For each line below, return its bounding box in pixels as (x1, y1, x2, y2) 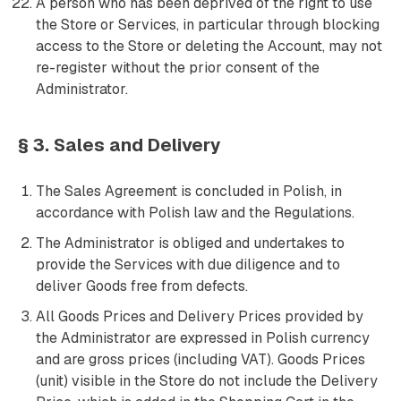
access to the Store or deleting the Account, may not (36, 37, 382, 55)
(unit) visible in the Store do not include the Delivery (36, 371, 378, 390)
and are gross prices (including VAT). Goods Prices (36, 350, 365, 369)
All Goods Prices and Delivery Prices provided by (36, 307, 363, 326)
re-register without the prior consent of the (36, 58, 320, 77)
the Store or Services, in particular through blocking (36, 15, 380, 34)
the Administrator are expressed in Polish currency (36, 328, 370, 347)
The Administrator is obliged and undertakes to (36, 234, 345, 252)
